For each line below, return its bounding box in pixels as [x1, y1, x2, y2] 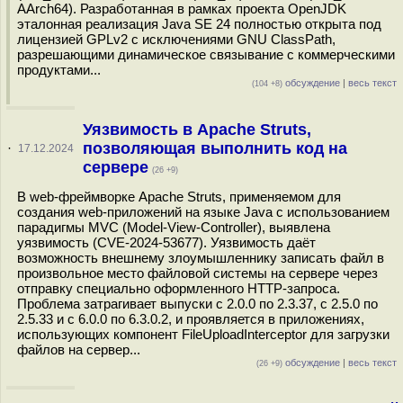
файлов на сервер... [17, 342, 140, 357]
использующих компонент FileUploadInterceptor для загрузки [17, 327, 390, 342]
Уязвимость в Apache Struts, [82, 121, 311, 139]
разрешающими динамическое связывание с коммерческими [17, 47, 395, 62]
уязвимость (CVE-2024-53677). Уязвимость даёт [17, 235, 316, 250]
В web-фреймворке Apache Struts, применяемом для [17, 189, 341, 204]
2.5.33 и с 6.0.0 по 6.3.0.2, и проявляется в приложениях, [17, 311, 364, 327]
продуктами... [17, 62, 101, 77]
